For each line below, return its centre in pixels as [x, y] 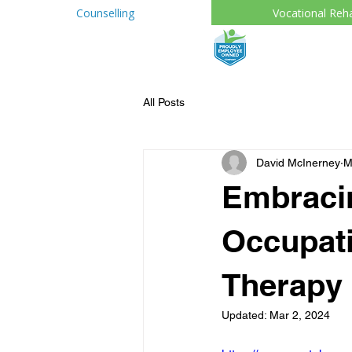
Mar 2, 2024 [300, 315]
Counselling [106, 13]
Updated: [246, 315]
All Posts [164, 102]
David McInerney [298, 162]
